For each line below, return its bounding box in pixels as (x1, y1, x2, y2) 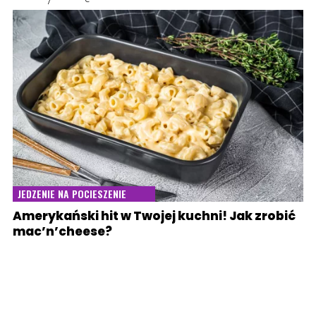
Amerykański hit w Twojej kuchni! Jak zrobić (13, 207, 296, 225)
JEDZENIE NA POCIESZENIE (18, 186, 126, 202)
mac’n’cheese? (13, 223, 112, 241)
